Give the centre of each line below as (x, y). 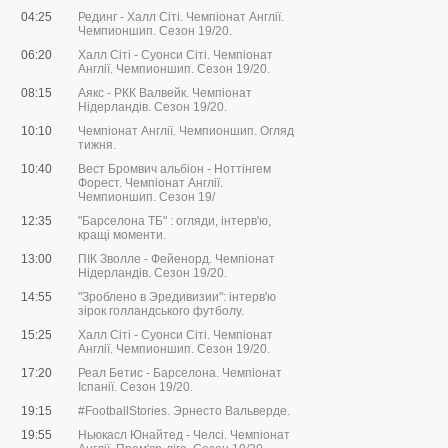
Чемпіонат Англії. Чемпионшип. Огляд (186, 131)
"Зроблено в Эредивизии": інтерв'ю (177, 297)
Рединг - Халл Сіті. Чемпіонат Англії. (181, 17)
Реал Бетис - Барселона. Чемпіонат (180, 373)
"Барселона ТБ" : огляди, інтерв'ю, (174, 221)
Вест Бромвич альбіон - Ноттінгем (174, 169)
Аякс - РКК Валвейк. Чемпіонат (165, 93)
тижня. (97, 145)
